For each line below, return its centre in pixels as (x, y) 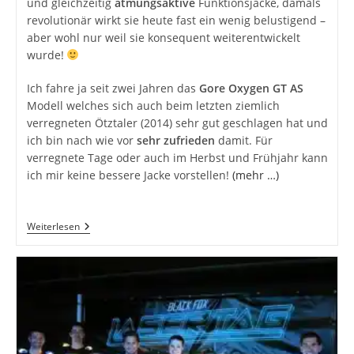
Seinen (97, 264)
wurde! (47, 55)
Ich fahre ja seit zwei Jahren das (113, 88)
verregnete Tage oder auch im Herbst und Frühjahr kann (177, 157)
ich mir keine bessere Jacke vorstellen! (129, 175)
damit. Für (243, 140)
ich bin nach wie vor (81, 140)
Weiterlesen (53, 226)
